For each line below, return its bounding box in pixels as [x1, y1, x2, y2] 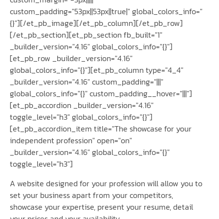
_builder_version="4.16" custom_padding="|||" [10, 75, 163, 88]
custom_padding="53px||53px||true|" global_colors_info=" [10, 5, 202, 17]
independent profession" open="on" [10, 134, 132, 146]
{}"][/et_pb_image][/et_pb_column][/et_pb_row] [10, 17, 183, 29]
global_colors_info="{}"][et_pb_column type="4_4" [10, 64, 183, 76]
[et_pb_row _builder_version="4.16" [10, 52, 132, 64]
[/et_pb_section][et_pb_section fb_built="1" [10, 28, 162, 41]
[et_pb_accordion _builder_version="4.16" [10, 99, 153, 111]
